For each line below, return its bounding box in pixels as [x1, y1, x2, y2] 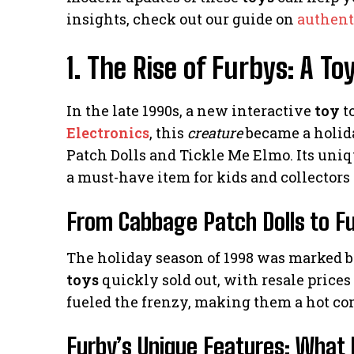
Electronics [66, 122, 149, 142]
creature [187, 122, 243, 142]
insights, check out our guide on [66, 9, 297, 28]
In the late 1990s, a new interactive [66, 100, 314, 120]
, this [149, 122, 187, 142]
